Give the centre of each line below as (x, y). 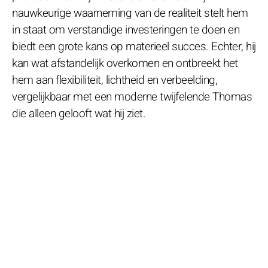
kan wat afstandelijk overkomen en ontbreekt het (125, 63)
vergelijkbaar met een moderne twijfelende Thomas (132, 97)
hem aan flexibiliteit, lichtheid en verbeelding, (115, 80)
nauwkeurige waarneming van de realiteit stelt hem (130, 13)
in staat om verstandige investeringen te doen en (126, 30)
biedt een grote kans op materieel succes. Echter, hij (134, 46)
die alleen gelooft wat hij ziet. (79, 113)
